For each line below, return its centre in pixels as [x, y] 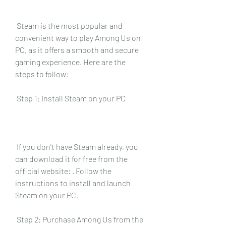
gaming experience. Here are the [70, 62]
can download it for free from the [71, 158]
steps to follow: [42, 74]
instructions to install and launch [73, 183]
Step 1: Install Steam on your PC [71, 98]
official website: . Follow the [63, 171]
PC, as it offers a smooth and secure [77, 49]
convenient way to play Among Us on [78, 37]
